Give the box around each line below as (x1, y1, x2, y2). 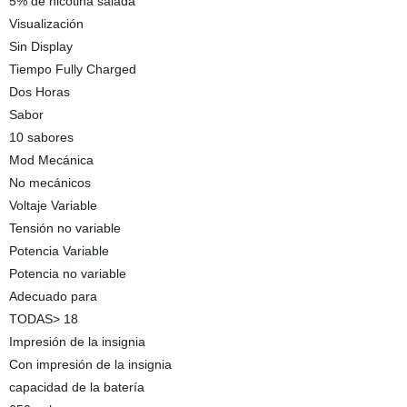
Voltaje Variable (8, 198, 97, 213)
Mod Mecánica (8, 153, 94, 167)
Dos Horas (8, 84, 70, 99)
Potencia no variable (8, 266, 126, 281)
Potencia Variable (8, 243, 109, 258)
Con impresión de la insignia (8, 357, 172, 372)
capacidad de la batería (8, 380, 144, 394)
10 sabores (8, 130, 74, 144)
